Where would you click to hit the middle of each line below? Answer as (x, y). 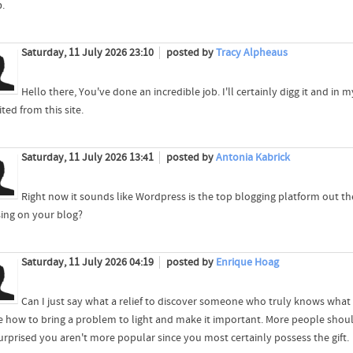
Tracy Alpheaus (251, 53)
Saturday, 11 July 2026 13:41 (88, 158)
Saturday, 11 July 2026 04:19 (88, 263)
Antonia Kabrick (253, 158)
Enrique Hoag (247, 263)
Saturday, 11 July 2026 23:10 (88, 53)
